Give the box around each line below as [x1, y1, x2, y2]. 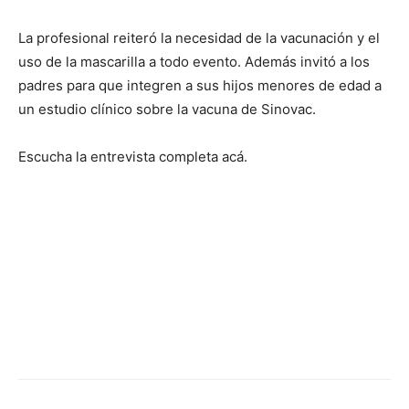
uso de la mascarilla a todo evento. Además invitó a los [18, 52, 370, 70]
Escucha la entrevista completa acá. [18, 147, 247, 165]
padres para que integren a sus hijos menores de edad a [18, 76, 382, 94]
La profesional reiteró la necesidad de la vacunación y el [18, 28, 380, 47]
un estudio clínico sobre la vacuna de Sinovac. [18, 100, 316, 118]
